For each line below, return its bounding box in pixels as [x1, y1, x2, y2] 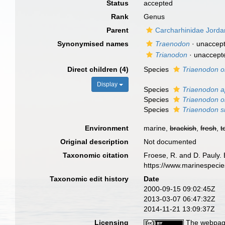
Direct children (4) [67, 65, 129, 73]
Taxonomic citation [63, 151, 129, 159]
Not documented [144, 138, 197, 146]
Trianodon [155, 51, 188, 59]
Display [97, 81, 120, 88]
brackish [170, 124, 197, 132]
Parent [106, 26, 129, 34]
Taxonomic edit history [50, 175, 129, 183]
